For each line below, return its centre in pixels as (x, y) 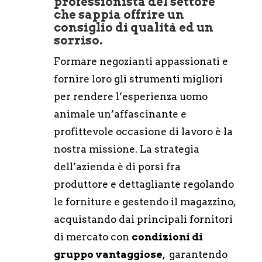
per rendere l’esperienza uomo (130, 96)
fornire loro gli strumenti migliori (138, 79)
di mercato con (92, 237)
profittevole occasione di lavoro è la (143, 131)
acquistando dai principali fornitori (143, 219)
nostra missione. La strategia (126, 149)
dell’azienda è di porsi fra (117, 166)
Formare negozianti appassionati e (141, 61)
